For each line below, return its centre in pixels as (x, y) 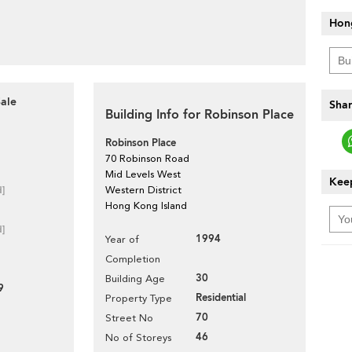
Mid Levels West (143, 174)
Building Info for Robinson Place (200, 115)
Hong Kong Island (146, 205)
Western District (143, 190)
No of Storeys (138, 337)
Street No (129, 318)
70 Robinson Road (147, 158)
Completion (133, 259)
